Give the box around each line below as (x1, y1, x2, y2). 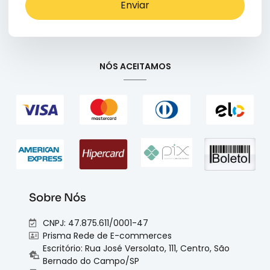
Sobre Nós (29, 190, 86, 204)
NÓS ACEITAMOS (99, 60, 171, 72)
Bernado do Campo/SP (42, 254, 139, 267)
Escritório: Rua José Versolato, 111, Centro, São (42, 242, 230, 254)
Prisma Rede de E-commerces (42, 229, 172, 242)
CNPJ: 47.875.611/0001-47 (42, 216, 148, 229)
